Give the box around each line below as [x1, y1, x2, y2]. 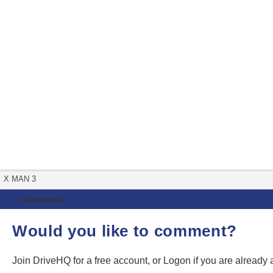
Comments [19, 194, 66, 205]
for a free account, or [73, 255, 163, 266]
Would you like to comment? [12, 222, 237, 241]
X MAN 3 [4, 174, 36, 184]
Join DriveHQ [12, 255, 73, 266]
